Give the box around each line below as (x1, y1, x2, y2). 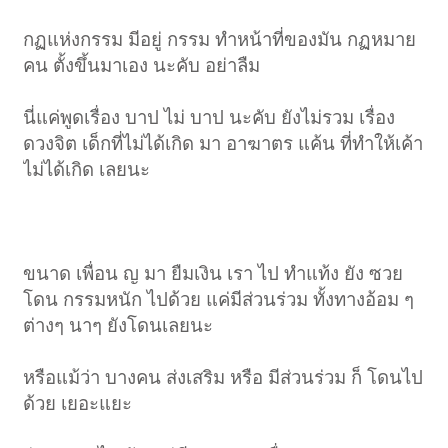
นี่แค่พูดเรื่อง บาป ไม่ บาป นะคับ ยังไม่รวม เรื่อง (23, 107, 396, 129)
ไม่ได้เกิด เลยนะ (23, 159, 151, 181)
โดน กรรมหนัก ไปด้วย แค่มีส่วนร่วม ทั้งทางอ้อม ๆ (23, 289, 415, 311)
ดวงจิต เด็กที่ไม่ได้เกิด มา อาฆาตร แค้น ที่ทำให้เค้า (23, 133, 424, 155)
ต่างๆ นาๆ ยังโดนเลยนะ (23, 315, 214, 337)
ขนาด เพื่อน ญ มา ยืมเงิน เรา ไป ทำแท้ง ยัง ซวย (23, 263, 404, 285)
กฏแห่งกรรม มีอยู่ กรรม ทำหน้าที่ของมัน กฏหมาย (23, 29, 417, 51)
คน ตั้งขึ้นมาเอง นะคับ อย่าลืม (23, 55, 261, 77)
